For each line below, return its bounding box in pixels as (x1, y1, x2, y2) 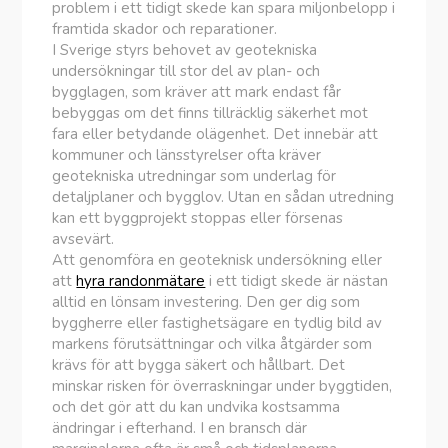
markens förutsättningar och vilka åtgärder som (52, 334, 373, 354)
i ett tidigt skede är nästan (205, 271, 389, 291)
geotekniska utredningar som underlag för (52, 166, 337, 186)
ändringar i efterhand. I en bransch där (52, 418, 308, 438)
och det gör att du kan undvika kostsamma (52, 397, 341, 417)
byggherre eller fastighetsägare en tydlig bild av (52, 313, 383, 333)
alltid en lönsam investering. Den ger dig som (52, 292, 361, 312)
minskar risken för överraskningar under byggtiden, (52, 376, 393, 396)
